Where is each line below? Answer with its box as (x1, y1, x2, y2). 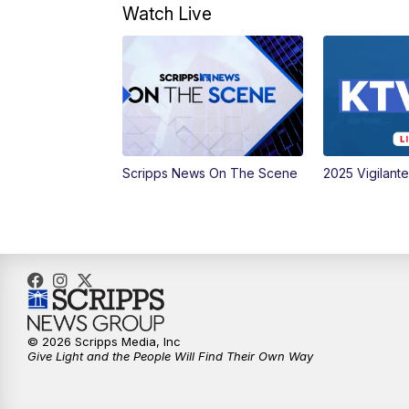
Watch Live (122, 3, 213, 26)
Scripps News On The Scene (122, 165, 299, 182)
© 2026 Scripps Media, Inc (27, 334, 181, 350)
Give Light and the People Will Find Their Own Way (27, 349, 313, 364)
